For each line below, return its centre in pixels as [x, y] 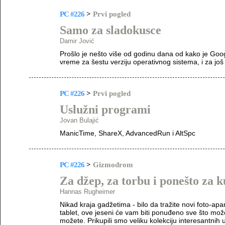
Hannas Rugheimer [87, 192]
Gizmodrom [113, 165]
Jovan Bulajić [79, 120]
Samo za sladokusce [110, 30]
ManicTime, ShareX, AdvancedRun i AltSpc [128, 133]
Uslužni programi [105, 109]
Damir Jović [77, 41]
